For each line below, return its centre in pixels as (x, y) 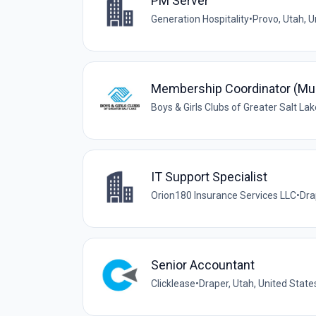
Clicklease (173, 283)
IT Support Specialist (209, 176)
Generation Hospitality (200, 19)
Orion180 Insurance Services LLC (224, 195)
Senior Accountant (203, 265)
